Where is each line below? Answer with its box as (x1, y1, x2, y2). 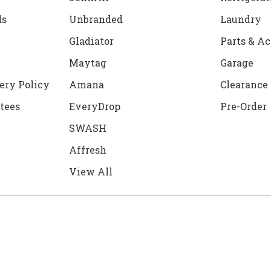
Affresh (68, 143, 106, 157)
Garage (220, 56, 254, 70)
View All (68, 165, 113, 178)
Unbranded (68, 13, 123, 26)
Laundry (220, 13, 262, 26)
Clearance (220, 78, 269, 91)
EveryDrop (68, 100, 120, 113)
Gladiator (68, 34, 114, 48)
